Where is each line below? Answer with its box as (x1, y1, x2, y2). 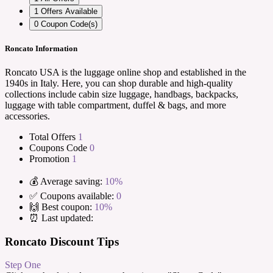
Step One (5, 260, 41, 271)
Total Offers (29, 131, 78, 142)
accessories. (5, 110, 50, 121)
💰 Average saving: (29, 175, 102, 186)
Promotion (29, 153, 72, 164)
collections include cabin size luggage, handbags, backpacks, (5, 88, 238, 99)
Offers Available (41, 6, 97, 16)
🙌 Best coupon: (29, 201, 92, 212)
